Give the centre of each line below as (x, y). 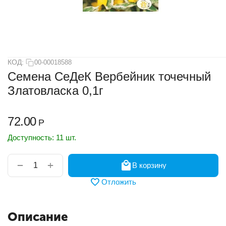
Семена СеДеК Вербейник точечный (109, 76)
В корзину (149, 165)
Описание (38, 216)
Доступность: (31, 137)
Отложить (119, 182)
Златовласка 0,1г (55, 91)
